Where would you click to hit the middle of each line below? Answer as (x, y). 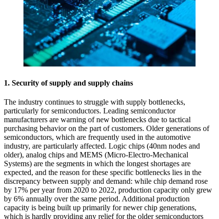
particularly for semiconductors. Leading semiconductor (90, 111)
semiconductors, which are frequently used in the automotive (97, 137)
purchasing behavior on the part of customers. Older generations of (107, 129)
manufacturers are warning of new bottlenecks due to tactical (97, 120)
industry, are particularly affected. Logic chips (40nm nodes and (102, 146)
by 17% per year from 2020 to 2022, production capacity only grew (108, 190)
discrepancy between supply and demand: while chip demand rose (106, 181)
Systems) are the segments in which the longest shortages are (97, 164)
